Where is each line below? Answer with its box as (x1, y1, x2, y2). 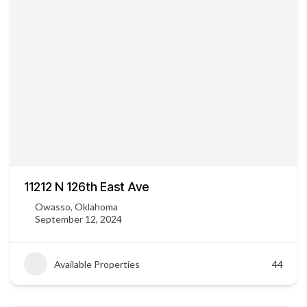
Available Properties (54, 258, 140, 270)
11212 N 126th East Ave (24, 180, 149, 194)
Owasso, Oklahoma (35, 201, 118, 212)
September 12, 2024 (35, 213, 122, 225)
